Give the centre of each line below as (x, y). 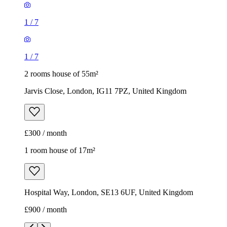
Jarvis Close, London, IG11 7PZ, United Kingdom (105, 91)
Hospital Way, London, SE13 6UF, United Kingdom (109, 192)
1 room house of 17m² (60, 150)
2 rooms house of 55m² (61, 73)
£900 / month (46, 209)
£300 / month (46, 133)
